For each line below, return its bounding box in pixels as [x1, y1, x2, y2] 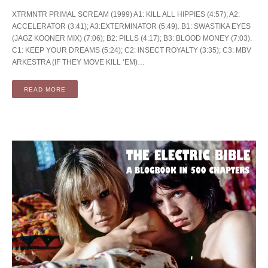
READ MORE [24, 86, 66, 93]
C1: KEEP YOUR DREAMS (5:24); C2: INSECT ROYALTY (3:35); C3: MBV [12, 46, 251, 55]
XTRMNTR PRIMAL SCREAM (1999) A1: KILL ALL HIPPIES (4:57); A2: [12, 10, 240, 19]
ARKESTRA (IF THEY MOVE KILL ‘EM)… [12, 58, 145, 67]
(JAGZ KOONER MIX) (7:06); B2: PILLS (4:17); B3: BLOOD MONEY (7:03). [12, 34, 252, 43]
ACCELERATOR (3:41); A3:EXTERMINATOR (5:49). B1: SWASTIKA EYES [12, 22, 251, 31]
